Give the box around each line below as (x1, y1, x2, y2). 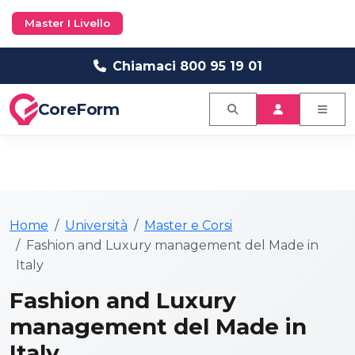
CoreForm (37, 100, 120, 119)
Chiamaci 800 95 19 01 (112, 58, 262, 74)
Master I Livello (25, 17, 110, 29)
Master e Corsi (144, 218, 232, 233)
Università (65, 218, 128, 233)
